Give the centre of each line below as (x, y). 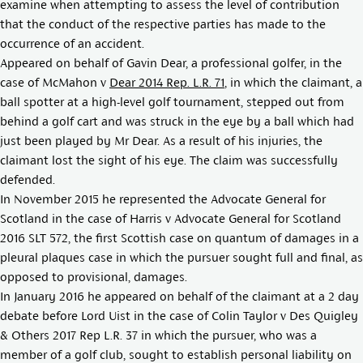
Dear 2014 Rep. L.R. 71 (167, 82)
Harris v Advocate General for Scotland (235, 218)
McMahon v (76, 82)
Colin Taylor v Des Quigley (285, 316)
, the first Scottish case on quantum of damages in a (214, 238)
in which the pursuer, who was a (227, 335)
